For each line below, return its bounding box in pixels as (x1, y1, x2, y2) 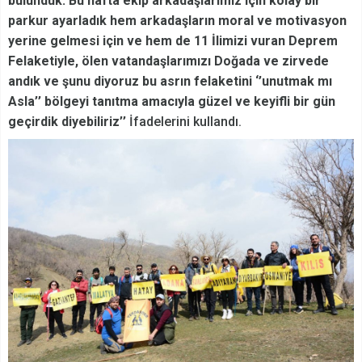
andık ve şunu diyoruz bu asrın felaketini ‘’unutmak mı (8, 73, 332, 89)
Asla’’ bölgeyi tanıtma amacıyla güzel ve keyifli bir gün (8, 93, 335, 109)
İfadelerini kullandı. (126, 113, 242, 129)
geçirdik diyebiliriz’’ (8, 113, 126, 129)
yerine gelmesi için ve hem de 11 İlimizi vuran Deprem (8, 32, 338, 48)
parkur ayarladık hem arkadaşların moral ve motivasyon (8, 12, 347, 28)
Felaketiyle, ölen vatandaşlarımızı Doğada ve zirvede (8, 53, 329, 69)
